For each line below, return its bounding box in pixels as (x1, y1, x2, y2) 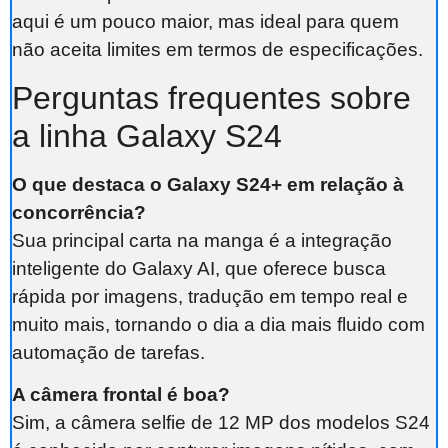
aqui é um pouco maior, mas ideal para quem (12, 11, 399, 33)
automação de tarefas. (12, 341, 205, 363)
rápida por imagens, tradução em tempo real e (12, 285, 408, 307)
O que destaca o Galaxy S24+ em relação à (12, 173, 404, 195)
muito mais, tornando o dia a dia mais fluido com (12, 313, 425, 335)
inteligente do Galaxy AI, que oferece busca (12, 257, 386, 279)
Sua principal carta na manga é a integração (12, 229, 392, 251)
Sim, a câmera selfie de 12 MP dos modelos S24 (12, 412, 430, 434)
